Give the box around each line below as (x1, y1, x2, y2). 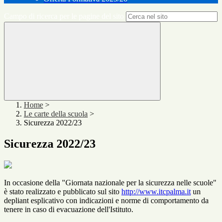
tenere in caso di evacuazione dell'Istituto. (4, 205, 133, 214)
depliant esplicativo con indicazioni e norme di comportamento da (4, 196, 209, 205)
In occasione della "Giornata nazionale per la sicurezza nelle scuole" (4, 178, 217, 187)
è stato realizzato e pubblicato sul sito (4, 187, 121, 196)
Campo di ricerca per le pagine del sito (4, 12, 124, 21)
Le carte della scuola (24, 110, 88, 118)
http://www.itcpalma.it (121, 187, 191, 196)
